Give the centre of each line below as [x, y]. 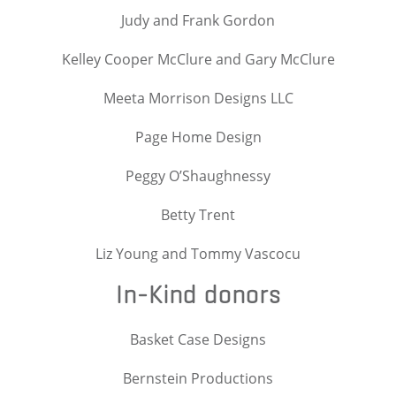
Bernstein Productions [198, 378]
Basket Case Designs [198, 339]
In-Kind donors [198, 294]
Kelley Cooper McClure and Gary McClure [198, 59]
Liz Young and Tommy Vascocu [198, 253]
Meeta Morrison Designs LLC [198, 98]
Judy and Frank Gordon [198, 20]
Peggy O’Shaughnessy [198, 175]
